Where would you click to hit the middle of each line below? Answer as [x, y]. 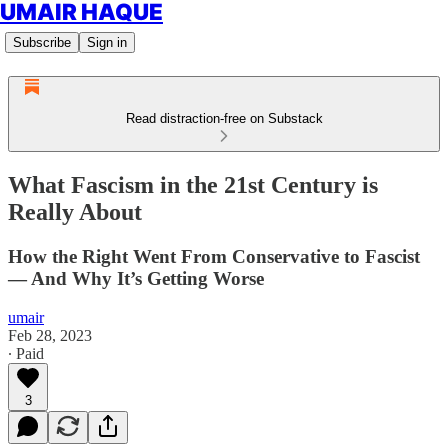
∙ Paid [26, 353]
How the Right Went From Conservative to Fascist [214, 256]
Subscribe [42, 42]
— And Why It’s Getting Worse [136, 278]
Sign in [107, 42]
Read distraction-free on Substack [224, 118]
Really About [75, 211]
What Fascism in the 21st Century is [193, 184]
